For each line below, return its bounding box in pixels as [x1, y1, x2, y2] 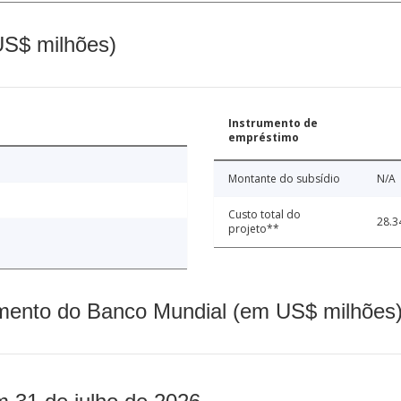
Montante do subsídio [228, 171, 340, 187]
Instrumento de [228, 115, 318, 132]
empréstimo [228, 130, 299, 146]
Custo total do [228, 207, 301, 223]
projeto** [228, 221, 279, 237]
